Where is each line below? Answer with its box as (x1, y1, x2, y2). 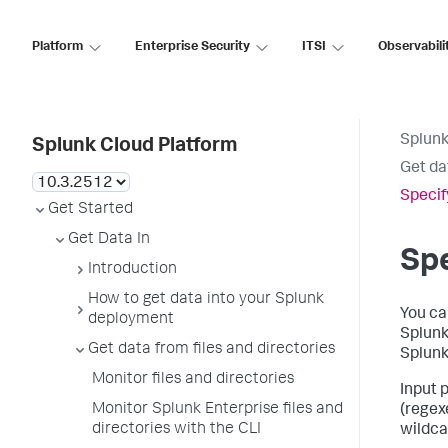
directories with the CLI (92, 422, 261, 438)
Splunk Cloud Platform (32, 137, 237, 157)
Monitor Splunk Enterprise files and (92, 402, 343, 418)
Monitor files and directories (92, 372, 294, 388)
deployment (88, 312, 174, 328)
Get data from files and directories (88, 342, 335, 358)
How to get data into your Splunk (88, 292, 324, 308)
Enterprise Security (135, 40, 250, 54)
